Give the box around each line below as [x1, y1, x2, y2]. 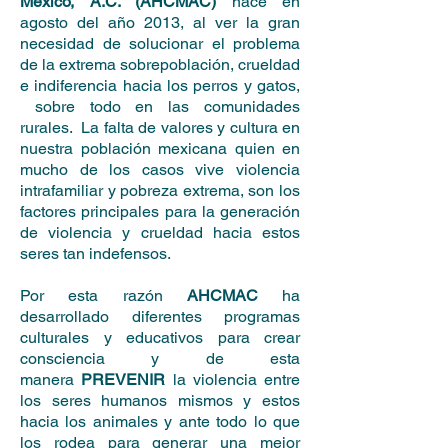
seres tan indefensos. [20, 244, 178, 263]
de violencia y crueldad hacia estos [20, 223, 300, 242]
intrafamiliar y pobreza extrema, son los [20, 181, 300, 200]
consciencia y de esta [20, 349, 300, 368]
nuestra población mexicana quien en [20, 139, 300, 158]
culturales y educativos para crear [20, 328, 300, 347]
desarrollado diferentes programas [20, 307, 300, 326]
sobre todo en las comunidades [20, 97, 300, 116]
